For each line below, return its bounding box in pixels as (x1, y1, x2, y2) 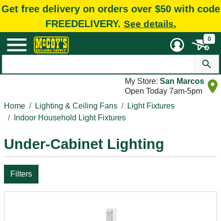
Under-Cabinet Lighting (4, 136, 164, 152)
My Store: (125, 77, 160, 85)
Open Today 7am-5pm (125, 87, 202, 95)
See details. (123, 18, 176, 29)
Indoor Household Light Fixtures (14, 113, 126, 122)
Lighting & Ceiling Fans (35, 102, 117, 110)
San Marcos (160, 77, 204, 85)
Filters (10, 170, 32, 178)
